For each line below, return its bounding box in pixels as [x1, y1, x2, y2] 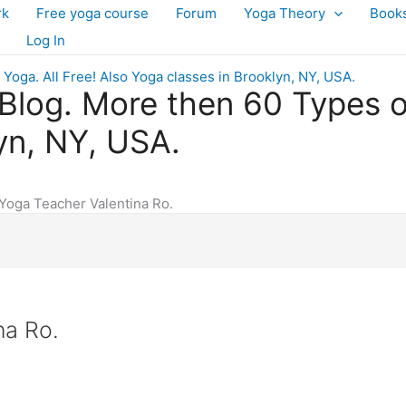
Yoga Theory [244, 5, 325, 22]
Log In [26, 32, 65, 49]
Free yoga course [36, 5, 149, 22]
